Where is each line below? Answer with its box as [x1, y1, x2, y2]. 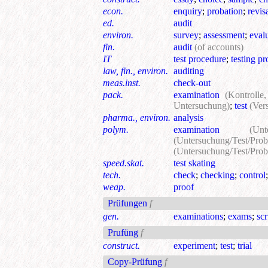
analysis [173, 112, 203, 123]
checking [200, 170, 234, 181]
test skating [173, 158, 215, 169]
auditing [173, 66, 204, 77]
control [239, 170, 266, 181]
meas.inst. [103, 78, 141, 89]
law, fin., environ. [103, 66, 168, 77]
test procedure [173, 54, 226, 65]
